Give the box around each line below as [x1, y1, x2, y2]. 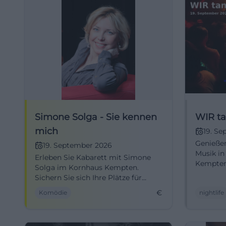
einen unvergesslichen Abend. [35, 183, 140, 192]
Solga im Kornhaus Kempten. [35, 163, 139, 172]
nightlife [199, 189, 224, 196]
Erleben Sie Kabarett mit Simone [35, 153, 151, 162]
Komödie [39, 189, 67, 196]
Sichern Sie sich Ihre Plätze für [35, 173, 142, 182]
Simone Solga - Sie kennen [35, 111, 157, 123]
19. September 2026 [43, 141, 112, 150]
